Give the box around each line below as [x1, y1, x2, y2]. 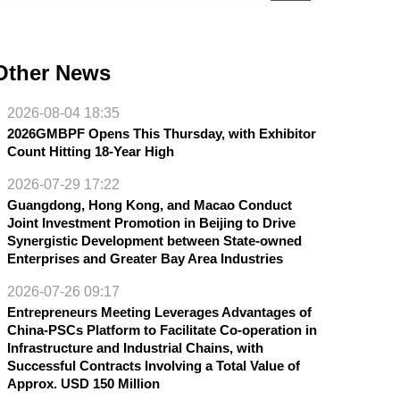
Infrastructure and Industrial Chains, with [6, 339, 263, 355]
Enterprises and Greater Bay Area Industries [6, 250, 283, 266]
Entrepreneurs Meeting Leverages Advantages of [6, 304, 312, 320]
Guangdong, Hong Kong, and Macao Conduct [6, 196, 292, 212]
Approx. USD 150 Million [6, 375, 160, 391]
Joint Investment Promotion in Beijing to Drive [6, 214, 296, 230]
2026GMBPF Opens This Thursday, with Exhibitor [6, 125, 316, 141]
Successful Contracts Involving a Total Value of [6, 357, 300, 373]
